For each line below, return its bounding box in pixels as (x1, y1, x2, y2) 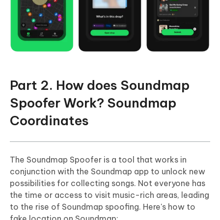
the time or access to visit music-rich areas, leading (10, 190, 209, 200)
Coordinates (10, 112, 89, 129)
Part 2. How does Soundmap (10, 77, 190, 94)
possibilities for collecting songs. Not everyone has (10, 178, 205, 189)
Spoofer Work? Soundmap (10, 95, 176, 111)
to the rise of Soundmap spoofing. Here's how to (10, 202, 195, 212)
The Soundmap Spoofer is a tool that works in (10, 155, 187, 165)
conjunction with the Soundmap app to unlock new (10, 166, 205, 177)
